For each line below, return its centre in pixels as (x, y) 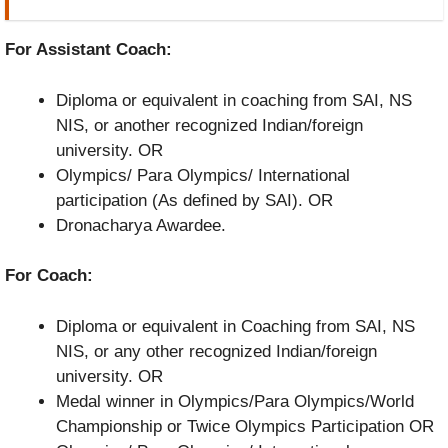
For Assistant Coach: (88, 50)
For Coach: (49, 276)
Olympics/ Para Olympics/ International (203, 175)
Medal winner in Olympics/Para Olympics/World (235, 401)
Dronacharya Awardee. (141, 225)
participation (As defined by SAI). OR (194, 200)
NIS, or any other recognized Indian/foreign (216, 351)
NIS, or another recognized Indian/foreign (209, 125)
